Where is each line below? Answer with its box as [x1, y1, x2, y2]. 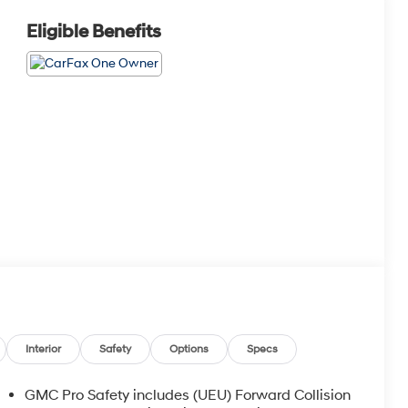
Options [169, 342, 209, 356]
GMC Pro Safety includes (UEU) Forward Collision [24, 386, 351, 404]
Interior [25, 342, 62, 356]
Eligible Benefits [25, 21, 161, 44]
